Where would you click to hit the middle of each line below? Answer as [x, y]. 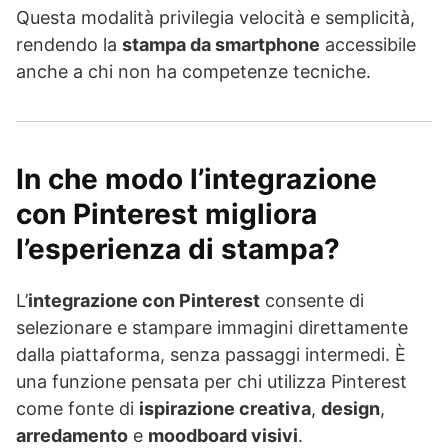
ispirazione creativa [225, 409]
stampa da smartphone [221, 45]
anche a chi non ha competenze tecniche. [193, 72]
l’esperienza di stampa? [178, 249]
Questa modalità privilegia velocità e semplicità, [215, 18]
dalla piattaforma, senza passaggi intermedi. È [211, 355]
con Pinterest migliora [166, 214]
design [350, 409]
